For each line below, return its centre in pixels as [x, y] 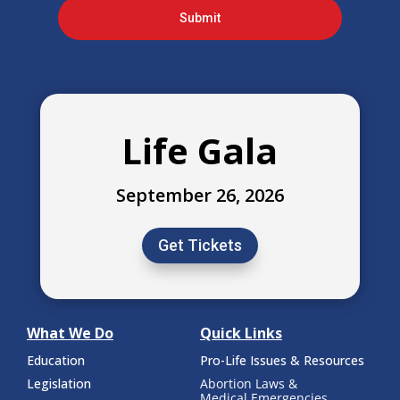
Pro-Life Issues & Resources [282, 361]
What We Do [70, 333]
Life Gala [200, 150]
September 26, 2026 [200, 195]
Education [56, 361]
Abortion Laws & [249, 384]
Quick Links [241, 333]
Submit [200, 17]
